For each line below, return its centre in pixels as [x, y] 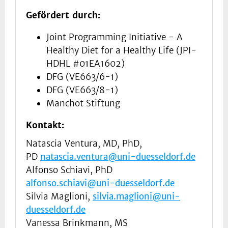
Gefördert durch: [63, 16]
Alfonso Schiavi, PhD [69, 170]
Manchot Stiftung [83, 104]
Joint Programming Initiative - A [115, 37]
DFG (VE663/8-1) [82, 90]
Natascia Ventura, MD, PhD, [84, 144]
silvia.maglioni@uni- [136, 197]
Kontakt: [45, 125]
